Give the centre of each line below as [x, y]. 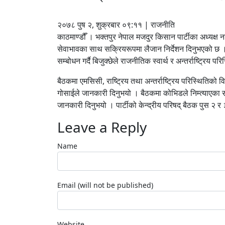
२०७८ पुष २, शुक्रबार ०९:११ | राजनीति [116, 25]
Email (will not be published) [105, 185]
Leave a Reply [102, 127]
